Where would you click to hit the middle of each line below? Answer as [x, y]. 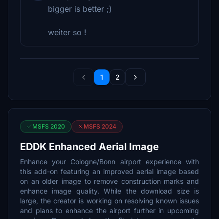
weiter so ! [67, 32]
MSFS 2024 [100, 126]
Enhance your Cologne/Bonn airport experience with [109, 162]
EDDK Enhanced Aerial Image [89, 147]
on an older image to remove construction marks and [109, 181]
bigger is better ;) [80, 9]
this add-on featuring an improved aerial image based [109, 171]
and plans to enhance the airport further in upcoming [109, 210]
